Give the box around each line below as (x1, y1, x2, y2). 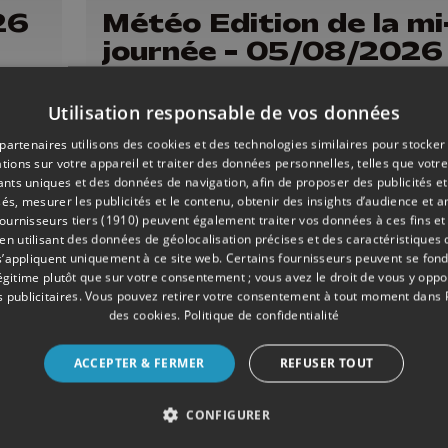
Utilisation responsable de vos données (47, 100, 401, 124)
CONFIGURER (186, 406, 271, 423)
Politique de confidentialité (183, 306, 340, 323)
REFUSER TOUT (279, 354, 374, 371)
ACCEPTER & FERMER (73, 354, 205, 371)
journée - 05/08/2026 (102, 33, 443, 68)
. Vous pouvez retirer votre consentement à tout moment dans (78, 287, 445, 304)
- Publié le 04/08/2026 (161, 392, 329, 413)
